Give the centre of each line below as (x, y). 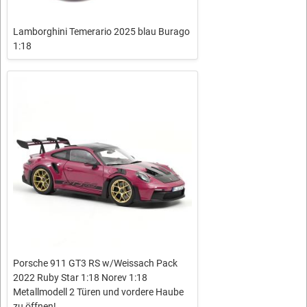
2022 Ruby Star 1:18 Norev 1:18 (80, 277)
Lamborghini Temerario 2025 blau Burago (101, 32)
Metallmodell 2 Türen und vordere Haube (98, 292)
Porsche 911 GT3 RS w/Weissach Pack (95, 263)
